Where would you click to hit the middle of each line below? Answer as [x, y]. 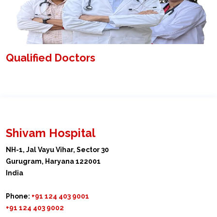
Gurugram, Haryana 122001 [53, 161]
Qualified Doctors [51, 58]
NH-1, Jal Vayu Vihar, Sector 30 [57, 149]
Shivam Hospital [51, 133]
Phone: [18, 196]
